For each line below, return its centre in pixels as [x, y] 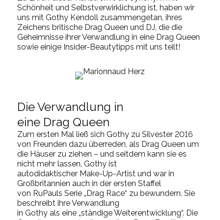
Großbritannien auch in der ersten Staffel [89, 183]
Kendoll [84, 17]
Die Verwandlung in [70, 107]
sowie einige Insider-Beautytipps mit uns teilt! [100, 47]
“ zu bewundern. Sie [160, 193]
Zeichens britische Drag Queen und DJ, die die [100, 27]
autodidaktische [46, 173]
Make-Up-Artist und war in [126, 173]
